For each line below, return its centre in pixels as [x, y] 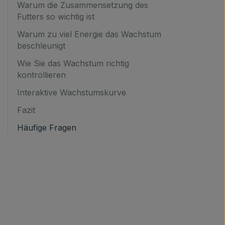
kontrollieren [41, 75]
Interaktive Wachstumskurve [71, 92]
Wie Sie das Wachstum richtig [73, 63]
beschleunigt [41, 46]
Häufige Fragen [46, 128]
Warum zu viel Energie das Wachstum [89, 34]
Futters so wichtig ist [55, 17]
